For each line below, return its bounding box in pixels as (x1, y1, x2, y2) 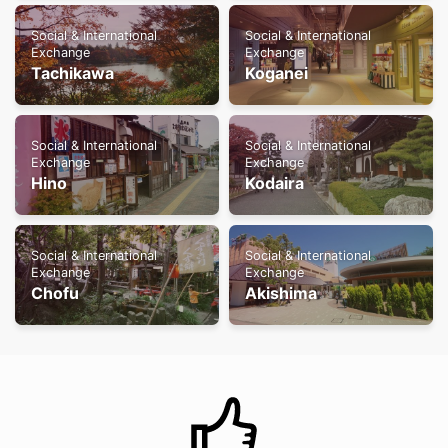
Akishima (245, 282, 317, 303)
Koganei (245, 62, 308, 83)
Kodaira (245, 172, 304, 193)
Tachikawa (31, 62, 114, 83)
